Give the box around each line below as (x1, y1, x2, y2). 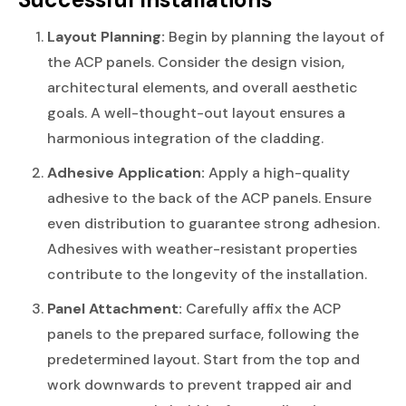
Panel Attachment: (47, 298, 182, 318)
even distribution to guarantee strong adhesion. (47, 213, 380, 233)
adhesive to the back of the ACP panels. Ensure (47, 188, 372, 208)
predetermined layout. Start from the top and (47, 349, 360, 369)
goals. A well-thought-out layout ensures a (47, 102, 345, 122)
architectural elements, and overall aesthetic (47, 77, 358, 97)
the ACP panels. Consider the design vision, (47, 52, 344, 72)
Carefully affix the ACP (182, 298, 341, 318)
